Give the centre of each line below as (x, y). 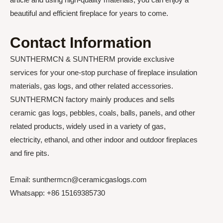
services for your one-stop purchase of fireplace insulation (104, 72)
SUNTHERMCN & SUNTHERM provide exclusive (92, 59)
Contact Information (81, 43)
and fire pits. (30, 153)
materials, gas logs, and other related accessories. (92, 86)
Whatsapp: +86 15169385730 (57, 193)
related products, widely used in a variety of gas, (88, 126)
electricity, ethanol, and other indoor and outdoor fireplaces (104, 140)
